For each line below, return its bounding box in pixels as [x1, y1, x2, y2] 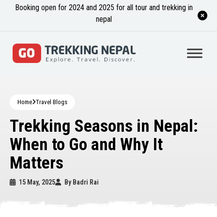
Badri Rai [73, 178, 99, 186]
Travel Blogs [36, 98, 67, 106]
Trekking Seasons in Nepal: [10, 116, 198, 136]
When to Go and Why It [10, 135, 163, 155]
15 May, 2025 [17, 178, 55, 186]
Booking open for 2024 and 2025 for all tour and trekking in [15, 3, 193, 12]
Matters [10, 153, 63, 173]
